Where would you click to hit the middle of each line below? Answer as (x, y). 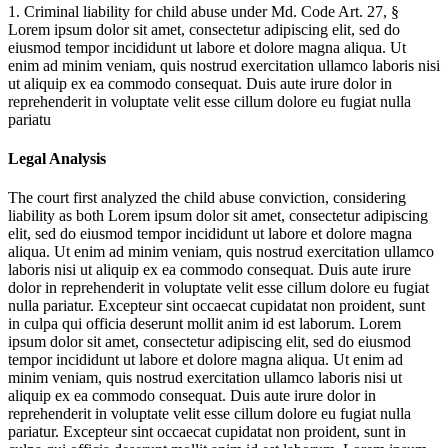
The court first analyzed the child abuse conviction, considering (207, 198)
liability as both (58, 216)
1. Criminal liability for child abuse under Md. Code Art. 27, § (203, 11)
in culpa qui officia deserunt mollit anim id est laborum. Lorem (204, 324)
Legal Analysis (57, 158)
